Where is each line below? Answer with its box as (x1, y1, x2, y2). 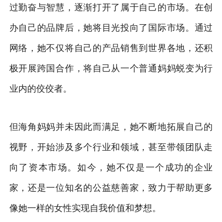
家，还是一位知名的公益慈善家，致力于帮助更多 (9, 182, 213, 193)
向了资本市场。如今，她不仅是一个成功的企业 (9, 162, 213, 172)
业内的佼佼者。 (9, 83, 72, 94)
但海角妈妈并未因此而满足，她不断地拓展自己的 (9, 121, 213, 132)
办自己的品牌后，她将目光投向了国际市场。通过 (9, 22, 213, 33)
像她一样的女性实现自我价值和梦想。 (9, 203, 161, 213)
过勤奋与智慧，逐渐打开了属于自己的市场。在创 (9, 2, 213, 12)
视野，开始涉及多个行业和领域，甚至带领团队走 (9, 142, 213, 152)
